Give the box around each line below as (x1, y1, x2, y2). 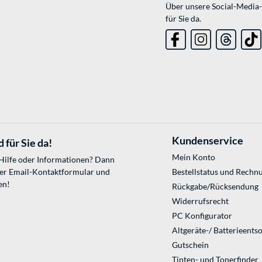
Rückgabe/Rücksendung (171, 181, 258, 192)
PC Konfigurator (171, 211, 232, 221)
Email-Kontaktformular (9, 167, 94, 177)
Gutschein (171, 240, 209, 250)
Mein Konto (171, 152, 215, 163)
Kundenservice (171, 134, 243, 147)
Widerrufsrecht (171, 196, 229, 206)
